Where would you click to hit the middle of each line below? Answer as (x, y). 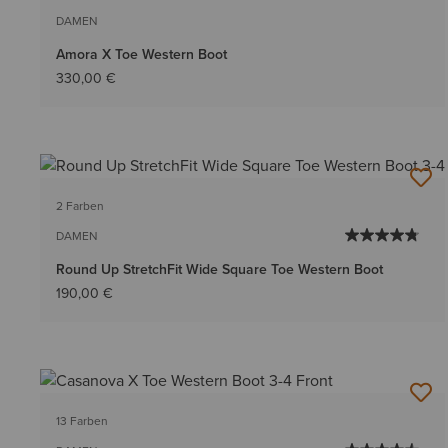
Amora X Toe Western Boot (141, 54)
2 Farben (80, 205)
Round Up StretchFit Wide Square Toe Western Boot (219, 269)
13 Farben (82, 421)
